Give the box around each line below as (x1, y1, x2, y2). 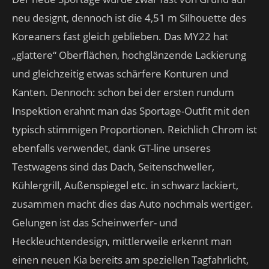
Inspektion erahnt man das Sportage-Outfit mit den (12, 104, 250, 118)
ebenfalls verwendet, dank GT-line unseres (12, 141, 211, 155)
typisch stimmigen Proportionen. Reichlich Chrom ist (12, 122, 257, 136)
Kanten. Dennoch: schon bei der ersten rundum (12, 85, 234, 99)
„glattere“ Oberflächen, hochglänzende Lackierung (12, 48, 246, 62)
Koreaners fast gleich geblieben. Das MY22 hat (12, 29, 228, 43)
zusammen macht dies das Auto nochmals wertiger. (12, 197, 253, 211)
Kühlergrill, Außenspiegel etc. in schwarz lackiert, (12, 178, 238, 192)
